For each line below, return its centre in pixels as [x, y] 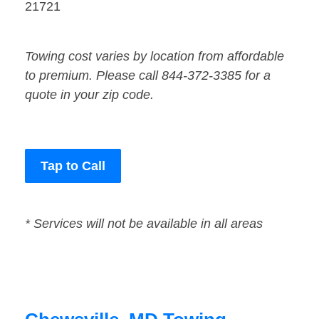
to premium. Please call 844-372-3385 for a [148, 76]
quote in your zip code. [89, 95]
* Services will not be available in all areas [144, 224]
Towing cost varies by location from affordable [155, 57]
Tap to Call [73, 166]
